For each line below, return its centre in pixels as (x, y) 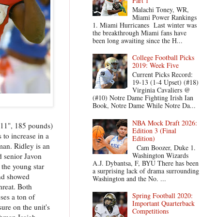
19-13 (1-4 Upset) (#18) (166, 82)
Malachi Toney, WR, (161, 9)
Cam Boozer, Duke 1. (164, 147)
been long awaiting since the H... (137, 40)
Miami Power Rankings (165, 17)
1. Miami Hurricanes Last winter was (144, 25)
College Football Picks (163, 58)
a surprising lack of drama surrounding (146, 170)
